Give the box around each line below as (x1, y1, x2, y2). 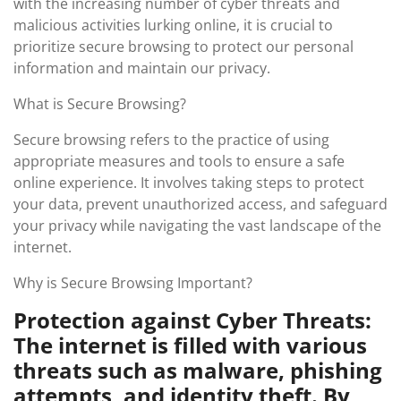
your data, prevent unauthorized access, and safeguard (13, 194, 388, 214)
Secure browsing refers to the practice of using (13, 130, 329, 149)
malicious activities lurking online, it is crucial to (13, 15, 333, 35)
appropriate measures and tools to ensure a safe (13, 151, 345, 171)
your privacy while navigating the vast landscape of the (13, 216, 381, 235)
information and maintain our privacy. (13, 58, 270, 78)
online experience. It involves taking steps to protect (13, 173, 364, 192)
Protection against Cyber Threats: (13, 305, 371, 335)
